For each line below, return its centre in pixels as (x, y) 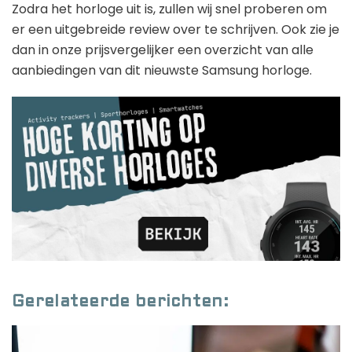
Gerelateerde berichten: (120, 302)
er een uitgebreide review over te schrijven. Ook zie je (176, 30)
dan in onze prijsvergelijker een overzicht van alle (163, 50)
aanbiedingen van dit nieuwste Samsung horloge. (162, 71)
